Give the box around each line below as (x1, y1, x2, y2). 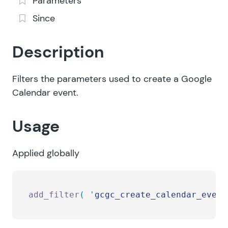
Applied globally (12, 147, 79, 159)
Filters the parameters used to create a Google (12, 73, 212, 85)
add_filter (28, 190, 79, 199)
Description (12, 41, 104, 63)
